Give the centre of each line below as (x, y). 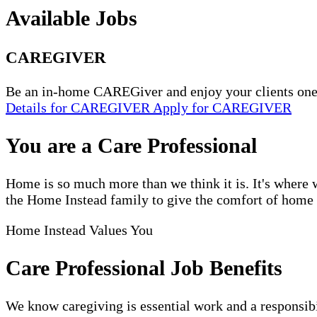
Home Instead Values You (79, 230)
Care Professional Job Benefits (144, 267)
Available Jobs (71, 18)
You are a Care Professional (131, 145)
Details (28, 108)
